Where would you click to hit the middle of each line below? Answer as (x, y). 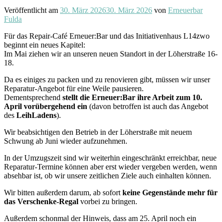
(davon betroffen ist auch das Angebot (148, 106)
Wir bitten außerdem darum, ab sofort (63, 192)
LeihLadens (36, 115)
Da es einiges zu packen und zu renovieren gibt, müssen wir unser (107, 79)
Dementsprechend (33, 97)
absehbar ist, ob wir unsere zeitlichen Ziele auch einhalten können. (108, 175)
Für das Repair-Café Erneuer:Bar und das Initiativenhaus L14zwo (107, 36)
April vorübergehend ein (46, 106)
